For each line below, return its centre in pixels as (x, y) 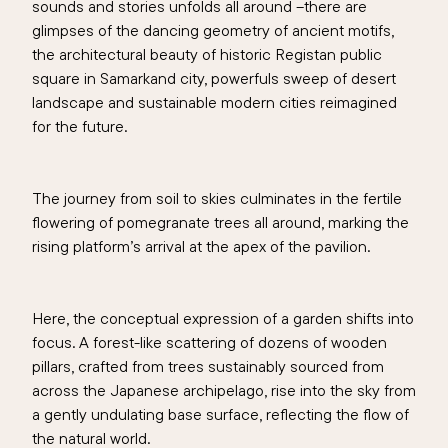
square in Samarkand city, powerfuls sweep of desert (214, 78)
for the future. (83, 126)
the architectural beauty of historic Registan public (207, 54)
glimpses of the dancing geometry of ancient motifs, (213, 30)
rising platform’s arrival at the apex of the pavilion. (201, 246)
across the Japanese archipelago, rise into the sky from (224, 390)
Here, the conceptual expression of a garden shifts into (223, 318)
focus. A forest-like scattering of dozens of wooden (209, 342)
